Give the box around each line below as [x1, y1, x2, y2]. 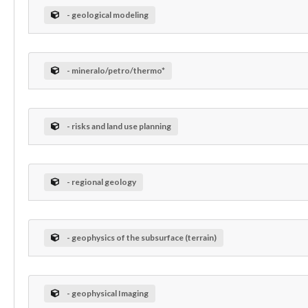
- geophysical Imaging [66, 288, 148, 299]
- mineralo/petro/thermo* [66, 65, 165, 76]
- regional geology [66, 177, 136, 188]
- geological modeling [66, 10, 148, 21]
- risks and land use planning [66, 121, 171, 132]
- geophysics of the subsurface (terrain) [66, 232, 217, 243]
